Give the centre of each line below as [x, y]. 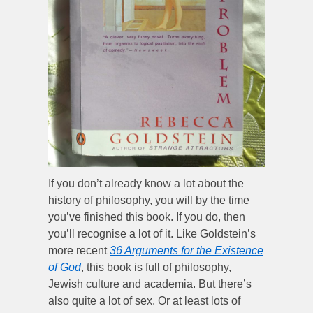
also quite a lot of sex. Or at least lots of [144, 301]
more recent [79, 251]
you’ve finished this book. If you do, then [147, 217]
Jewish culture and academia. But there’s [150, 284]
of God [65, 268]
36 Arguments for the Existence [187, 251]
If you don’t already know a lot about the [146, 184]
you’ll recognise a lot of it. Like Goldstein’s [152, 234]
